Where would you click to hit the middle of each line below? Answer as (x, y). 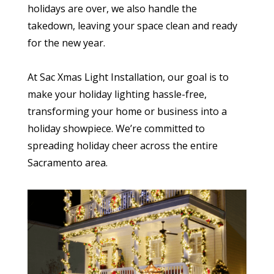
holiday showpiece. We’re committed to (116, 128)
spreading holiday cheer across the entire (122, 145)
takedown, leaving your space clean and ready (132, 25)
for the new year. (66, 43)
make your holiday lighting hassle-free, (117, 94)
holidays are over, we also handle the (112, 8)
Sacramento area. (67, 162)
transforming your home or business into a (127, 111)
